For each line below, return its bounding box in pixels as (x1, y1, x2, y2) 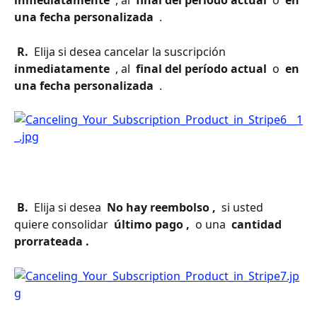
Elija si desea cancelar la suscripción (31, 43, 229, 59)
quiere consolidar (14, 217, 111, 233)
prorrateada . (14, 234, 92, 250)
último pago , (111, 217, 192, 233)
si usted (219, 200, 266, 216)
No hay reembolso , (104, 200, 219, 216)
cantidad (229, 217, 284, 233)
